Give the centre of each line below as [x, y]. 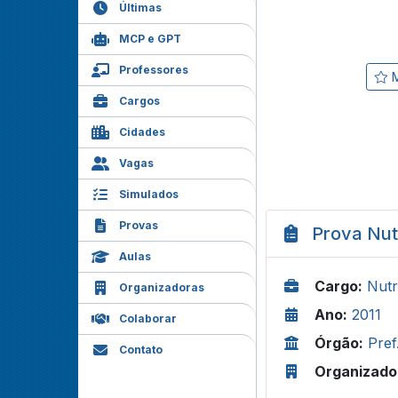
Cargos [139, 101]
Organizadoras [162, 287]
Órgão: [339, 343]
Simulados [149, 194]
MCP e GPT [150, 39]
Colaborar [148, 318]
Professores [154, 70]
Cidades [142, 132]
